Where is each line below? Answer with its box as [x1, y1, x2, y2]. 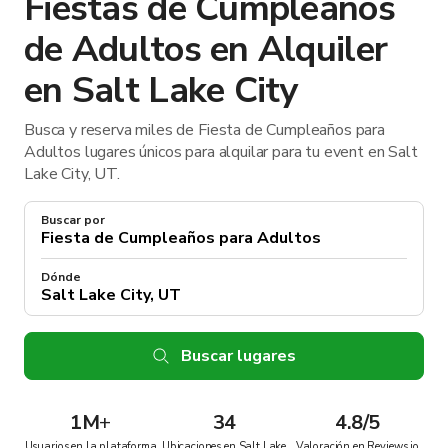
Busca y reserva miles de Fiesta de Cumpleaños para [24, 118, 385, 141]
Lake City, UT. [24, 162, 120, 185]
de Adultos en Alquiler [24, 24, 388, 74]
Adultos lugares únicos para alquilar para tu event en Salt [24, 140, 418, 163]
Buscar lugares [180, 344, 296, 367]
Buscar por [41, 211, 105, 228]
